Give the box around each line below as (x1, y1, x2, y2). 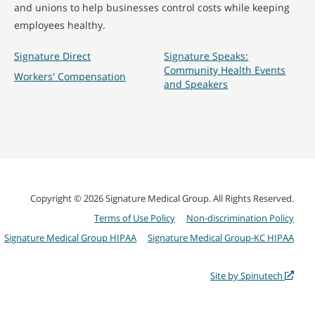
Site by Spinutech (210, 269, 285, 282)
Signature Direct (13, 49, 91, 63)
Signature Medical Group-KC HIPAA (148, 231, 294, 245)
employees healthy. (13, 18, 105, 32)
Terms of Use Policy (94, 212, 175, 225)
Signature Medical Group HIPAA (4, 231, 136, 245)
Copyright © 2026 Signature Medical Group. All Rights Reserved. (30, 191, 294, 205)
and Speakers (164, 77, 229, 91)
